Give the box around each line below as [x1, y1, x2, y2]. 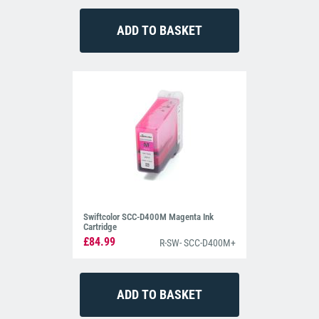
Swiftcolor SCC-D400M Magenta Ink [83, 211, 214, 222]
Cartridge [83, 221, 117, 232]
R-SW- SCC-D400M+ [159, 236, 236, 249]
